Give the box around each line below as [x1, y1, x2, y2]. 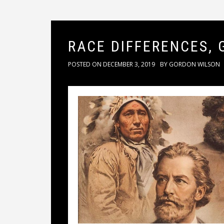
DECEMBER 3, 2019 [103, 60, 155, 69]
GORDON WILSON [169, 60, 220, 69]
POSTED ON [68, 60, 103, 69]
